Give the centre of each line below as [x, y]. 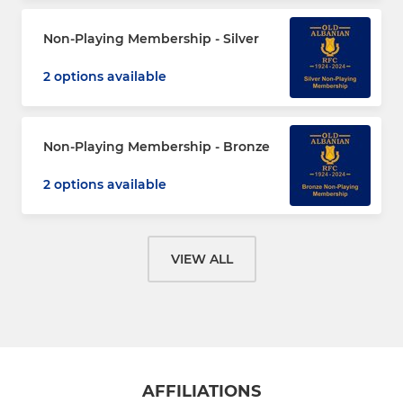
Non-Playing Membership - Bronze [157, 146]
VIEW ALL [201, 259]
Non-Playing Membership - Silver [151, 38]
